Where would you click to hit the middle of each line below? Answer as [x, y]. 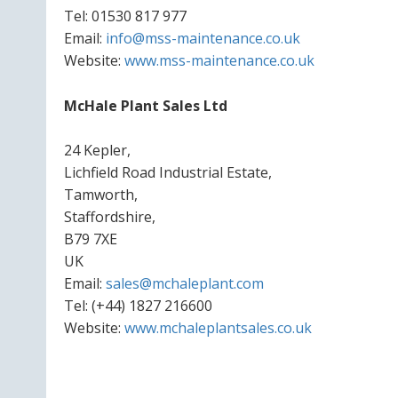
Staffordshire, [110, 217]
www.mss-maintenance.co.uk [219, 60]
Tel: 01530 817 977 [125, 16]
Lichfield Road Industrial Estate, [168, 173]
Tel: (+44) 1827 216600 [138, 306]
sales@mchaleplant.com [185, 284]
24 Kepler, [97, 151]
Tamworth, [101, 195]
